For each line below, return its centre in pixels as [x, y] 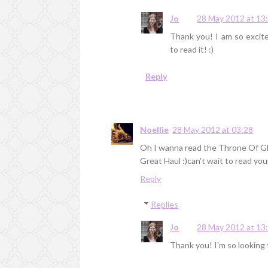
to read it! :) [192, 50]
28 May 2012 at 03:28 [213, 130]
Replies [164, 205]
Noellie [155, 130]
